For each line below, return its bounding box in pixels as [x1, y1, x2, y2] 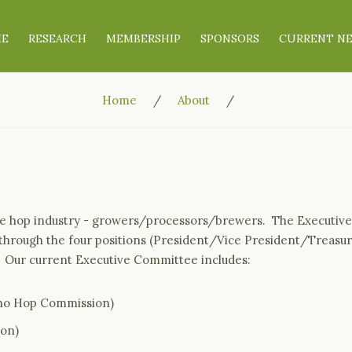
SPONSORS [200, 31, 260, 46]
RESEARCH [28, 31, 87, 46]
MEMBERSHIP [106, 31, 181, 46]
